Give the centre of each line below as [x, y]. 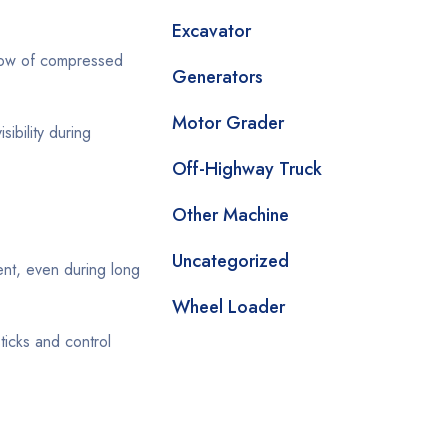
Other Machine [230, 215]
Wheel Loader [228, 307]
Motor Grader [228, 123]
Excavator [211, 31]
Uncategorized [230, 261]
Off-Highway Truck [247, 169]
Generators [217, 77]
